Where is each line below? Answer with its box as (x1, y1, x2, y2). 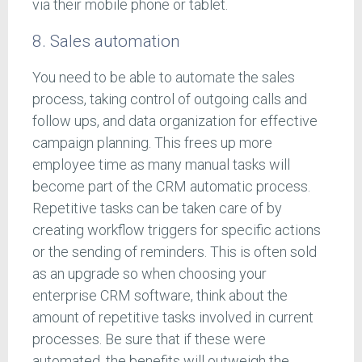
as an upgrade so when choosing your (32, 265, 267, 283)
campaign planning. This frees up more (32, 134, 272, 152)
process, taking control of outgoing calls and (32, 90, 307, 108)
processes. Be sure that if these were (32, 330, 266, 348)
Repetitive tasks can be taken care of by (32, 200, 282, 217)
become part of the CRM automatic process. (32, 178, 310, 196)
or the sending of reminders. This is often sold (32, 243, 317, 261)
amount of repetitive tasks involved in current (32, 309, 314, 326)
